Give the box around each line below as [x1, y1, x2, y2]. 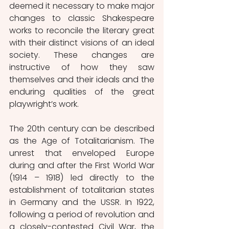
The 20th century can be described [9, 123, 154, 134]
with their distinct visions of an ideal [9, 37, 154, 49]
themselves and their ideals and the [9, 74, 154, 85]
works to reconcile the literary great [9, 25, 154, 36]
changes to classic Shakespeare [9, 12, 154, 24]
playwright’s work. [9, 98, 79, 110]
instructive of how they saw [9, 61, 154, 73]
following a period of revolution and [9, 209, 154, 220]
